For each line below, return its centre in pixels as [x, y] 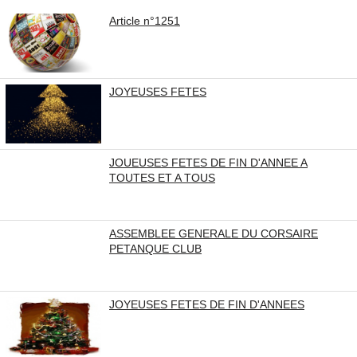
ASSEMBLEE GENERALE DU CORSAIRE [214, 233]
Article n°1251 [145, 21]
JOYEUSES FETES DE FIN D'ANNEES [207, 304]
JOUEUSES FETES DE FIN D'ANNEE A [208, 163]
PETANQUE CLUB [155, 249]
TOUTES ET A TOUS [162, 178]
